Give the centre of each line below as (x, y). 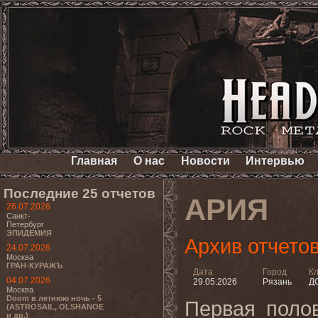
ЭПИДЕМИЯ (29, 233)
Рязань (277, 282)
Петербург (25, 224)
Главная (94, 161)
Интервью (275, 161)
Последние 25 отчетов (79, 193)
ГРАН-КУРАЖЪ (35, 265)
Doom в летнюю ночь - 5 (54, 298)
